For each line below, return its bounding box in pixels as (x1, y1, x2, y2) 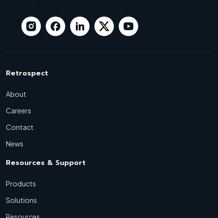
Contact (6, 122, 34, 131)
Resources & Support (6, 157, 86, 168)
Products (6, 179, 36, 188)
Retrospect (6, 68, 48, 78)
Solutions (6, 195, 37, 204)
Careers (6, 106, 31, 115)
